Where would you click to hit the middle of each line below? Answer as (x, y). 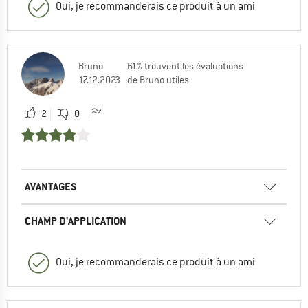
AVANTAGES (51, 186)
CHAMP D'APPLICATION (76, 221)
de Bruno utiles (158, 79)
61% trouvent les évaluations (185, 66)
